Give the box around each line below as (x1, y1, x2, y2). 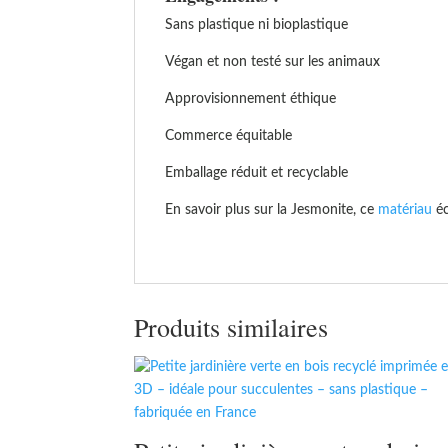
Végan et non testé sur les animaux (165, 55, 381, 69)
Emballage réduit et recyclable (165, 166, 349, 180)
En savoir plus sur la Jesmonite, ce (165, 203, 375, 217)
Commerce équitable (165, 129, 293, 143)
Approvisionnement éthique (165, 92, 337, 106)
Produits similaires (134, 309, 329, 344)
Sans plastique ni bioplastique (165, 18, 349, 32)
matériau (374, 203, 433, 217)
